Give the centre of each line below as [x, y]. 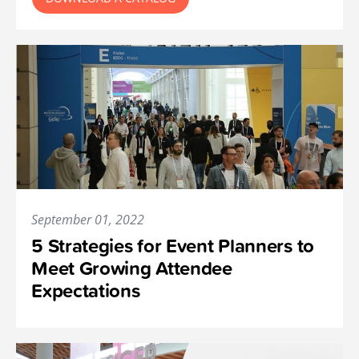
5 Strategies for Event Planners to [173, 246]
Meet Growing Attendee [132, 268]
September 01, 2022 [88, 220]
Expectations [86, 291]
